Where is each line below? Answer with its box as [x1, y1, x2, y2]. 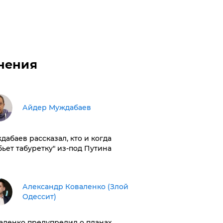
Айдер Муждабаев [22, 103, 91, 112]
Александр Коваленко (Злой [22, 182, 128, 191]
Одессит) [22, 192, 56, 201]
